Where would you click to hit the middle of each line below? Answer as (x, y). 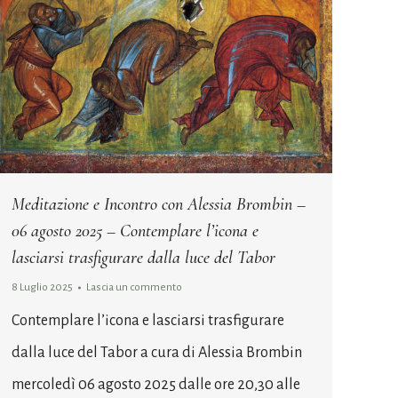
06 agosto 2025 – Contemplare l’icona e (135, 231)
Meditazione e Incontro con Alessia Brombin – (159, 205)
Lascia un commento (134, 288)
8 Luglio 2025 (42, 288)
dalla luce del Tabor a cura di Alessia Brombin (157, 353)
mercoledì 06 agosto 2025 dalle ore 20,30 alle (156, 385)
